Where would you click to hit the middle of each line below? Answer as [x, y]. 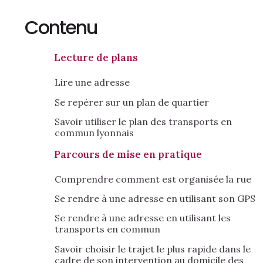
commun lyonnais [94, 133]
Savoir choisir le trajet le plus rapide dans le [153, 249]
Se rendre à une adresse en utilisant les [143, 218]
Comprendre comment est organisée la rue [153, 179]
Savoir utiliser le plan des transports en [143, 122]
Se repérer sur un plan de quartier [132, 102]
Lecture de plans [96, 58]
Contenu [61, 28]
